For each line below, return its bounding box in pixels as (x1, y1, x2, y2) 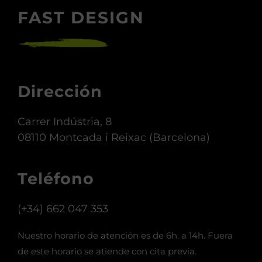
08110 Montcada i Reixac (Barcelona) (18, 131, 210, 144)
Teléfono (18, 169, 94, 189)
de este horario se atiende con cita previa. (18, 246, 196, 257)
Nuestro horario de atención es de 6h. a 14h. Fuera (18, 230, 233, 242)
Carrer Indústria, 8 (18, 115, 112, 129)
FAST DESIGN (18, 8, 144, 28)
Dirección (18, 82, 102, 102)
